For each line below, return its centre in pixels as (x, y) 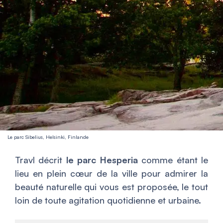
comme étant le (173, 160)
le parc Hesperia (102, 160)
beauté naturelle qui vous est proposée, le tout (111, 187)
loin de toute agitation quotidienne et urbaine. (108, 200)
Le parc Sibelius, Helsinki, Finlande (48, 137)
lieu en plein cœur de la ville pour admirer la (111, 173)
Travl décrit (41, 160)
